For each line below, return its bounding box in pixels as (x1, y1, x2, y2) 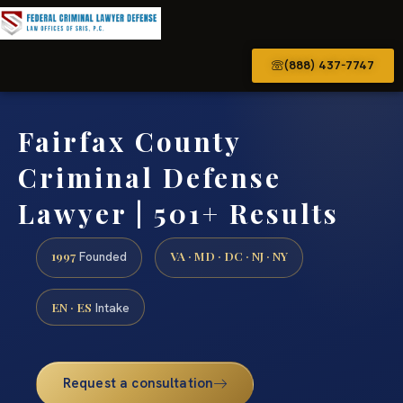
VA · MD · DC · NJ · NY (170, 247, 288, 264)
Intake (92, 299, 130, 316)
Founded (76, 248, 127, 265)
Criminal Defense (18, 158, 282, 195)
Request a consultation (62, 373, 214, 392)
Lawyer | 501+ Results (18, 194, 339, 231)
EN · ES (51, 298, 92, 315)
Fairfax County (18, 122, 241, 159)
